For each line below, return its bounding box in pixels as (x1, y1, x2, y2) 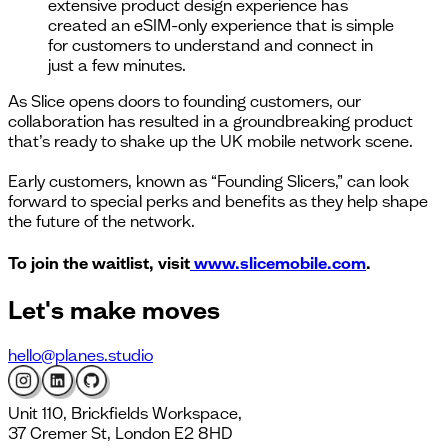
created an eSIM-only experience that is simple (48, 15, 394, 36)
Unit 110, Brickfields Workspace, (8, 402, 242, 423)
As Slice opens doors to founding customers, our (8, 91, 361, 112)
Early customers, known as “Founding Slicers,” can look (8, 171, 409, 192)
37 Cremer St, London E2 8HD (8, 422, 233, 443)
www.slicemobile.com (194, 252, 366, 273)
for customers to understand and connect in (48, 35, 373, 56)
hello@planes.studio (8, 344, 153, 365)
